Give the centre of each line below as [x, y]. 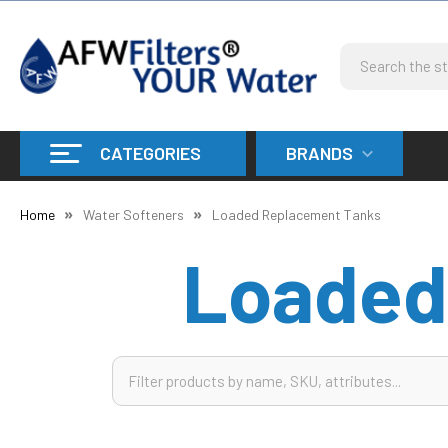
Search [362, 53]
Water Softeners [133, 214]
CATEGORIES [150, 153]
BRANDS [319, 153]
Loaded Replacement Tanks [296, 214]
